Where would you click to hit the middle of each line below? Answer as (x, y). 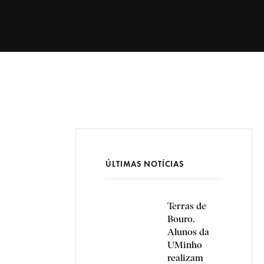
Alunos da (188, 232)
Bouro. (181, 219)
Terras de (187, 206)
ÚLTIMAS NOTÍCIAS (145, 164)
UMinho (185, 245)
